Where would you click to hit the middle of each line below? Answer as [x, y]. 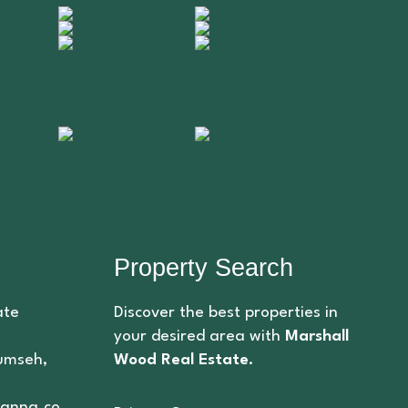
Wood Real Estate [181, 360]
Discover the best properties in [225, 312]
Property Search [203, 268]
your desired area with [199, 336]
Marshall [316, 336]
